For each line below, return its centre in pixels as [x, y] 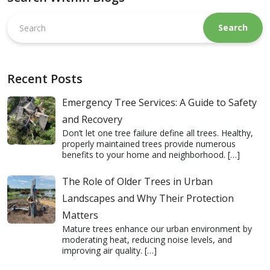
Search [20, 17]
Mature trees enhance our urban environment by [157, 229]
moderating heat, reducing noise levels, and [147, 240]
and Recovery [92, 120]
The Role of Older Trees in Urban [137, 182]
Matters [80, 215]
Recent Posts [45, 79]
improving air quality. [102, 251]
